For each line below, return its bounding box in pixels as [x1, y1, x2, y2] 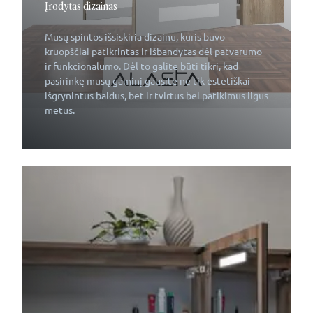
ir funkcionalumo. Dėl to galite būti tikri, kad [45, 61, 238, 72]
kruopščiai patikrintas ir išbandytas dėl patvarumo [45, 46, 262, 57]
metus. [45, 105, 75, 116]
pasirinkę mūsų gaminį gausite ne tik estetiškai [45, 75, 250, 87]
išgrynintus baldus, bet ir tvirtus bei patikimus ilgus [45, 90, 268, 101]
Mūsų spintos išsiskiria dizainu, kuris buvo [45, 31, 225, 43]
